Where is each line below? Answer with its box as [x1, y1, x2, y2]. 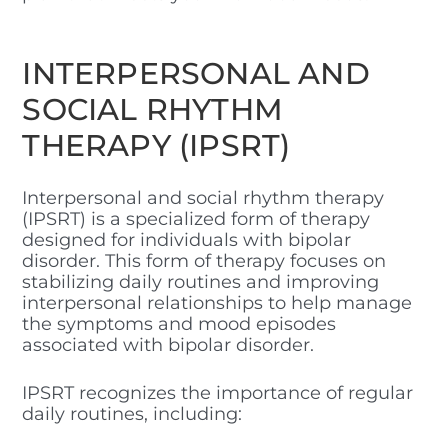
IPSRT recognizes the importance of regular [22, 381, 414, 404]
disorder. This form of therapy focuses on [22, 249, 387, 272]
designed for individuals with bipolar [22, 228, 352, 251]
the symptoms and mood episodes [22, 312, 337, 335]
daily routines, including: [22, 402, 243, 425]
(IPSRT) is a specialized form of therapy [22, 207, 371, 230]
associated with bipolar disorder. [22, 333, 315, 356]
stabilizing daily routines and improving [22, 270, 380, 293]
